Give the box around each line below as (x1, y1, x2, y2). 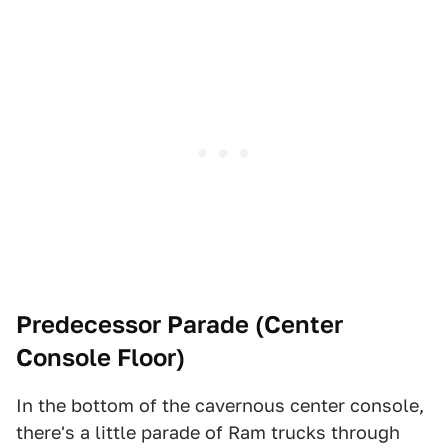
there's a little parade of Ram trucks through (16, 422, 400, 443)
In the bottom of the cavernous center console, (16, 395, 424, 416)
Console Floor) (16, 343, 185, 372)
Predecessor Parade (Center (16, 310, 343, 339)
